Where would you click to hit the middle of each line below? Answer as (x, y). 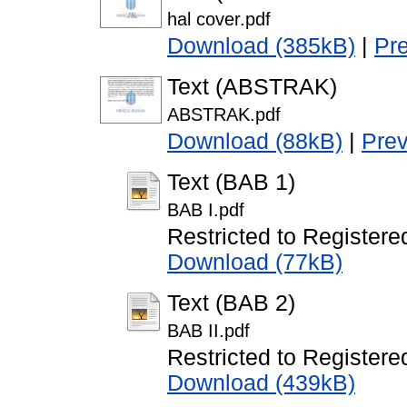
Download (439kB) (261, 383)
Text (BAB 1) (231, 183)
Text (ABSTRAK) (252, 87)
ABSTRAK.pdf (224, 115)
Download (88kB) (255, 142)
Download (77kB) (255, 263)
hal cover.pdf (219, 20)
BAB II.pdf (208, 331)
